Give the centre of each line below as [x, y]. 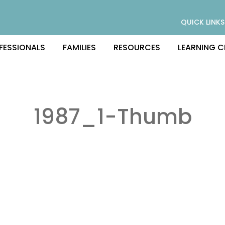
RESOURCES [137, 47]
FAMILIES [79, 47]
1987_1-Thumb [113, 117]
